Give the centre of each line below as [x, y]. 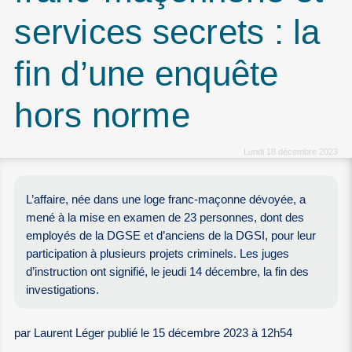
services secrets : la [167, 32]
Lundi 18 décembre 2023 [290, 151]
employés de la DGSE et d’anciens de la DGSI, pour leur [171, 235]
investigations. [63, 290]
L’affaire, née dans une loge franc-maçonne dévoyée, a [166, 199]
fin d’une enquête [147, 74]
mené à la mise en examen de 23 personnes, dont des [165, 217]
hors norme [102, 115]
